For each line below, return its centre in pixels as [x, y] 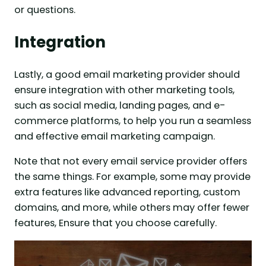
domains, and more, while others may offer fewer [132, 208]
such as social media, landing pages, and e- [120, 105]
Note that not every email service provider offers [131, 161]
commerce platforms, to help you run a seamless [133, 121]
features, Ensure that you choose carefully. [115, 223]
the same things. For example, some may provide [132, 177]
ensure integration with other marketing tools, [124, 90]
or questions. [45, 10]
